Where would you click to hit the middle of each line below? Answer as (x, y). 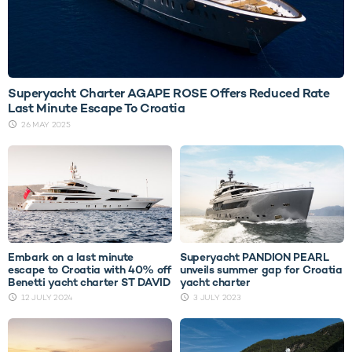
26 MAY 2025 (46, 124)
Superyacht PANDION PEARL (255, 257)
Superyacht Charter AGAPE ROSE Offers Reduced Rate (169, 93)
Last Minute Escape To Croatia (97, 108)
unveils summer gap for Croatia (261, 270)
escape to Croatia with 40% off (90, 270)
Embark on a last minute (71, 257)
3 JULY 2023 (217, 298)
